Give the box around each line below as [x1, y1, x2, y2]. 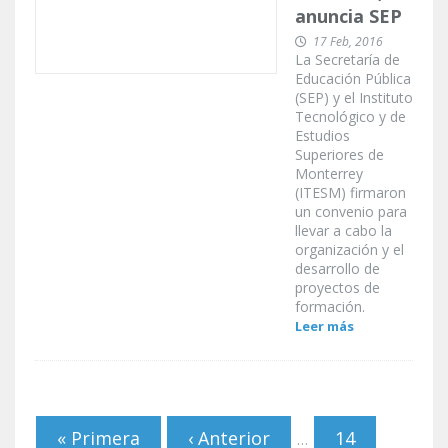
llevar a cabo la [295, 221, 392, 241]
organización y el [295, 240, 404, 260]
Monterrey [295, 164, 363, 184]
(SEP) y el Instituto [295, 88, 413, 108]
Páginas [35, 401, 129, 435]
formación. [295, 297, 365, 317]
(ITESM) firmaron [295, 183, 406, 203]
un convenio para [295, 202, 407, 222]
